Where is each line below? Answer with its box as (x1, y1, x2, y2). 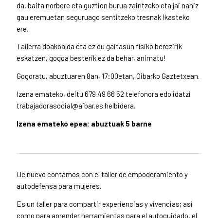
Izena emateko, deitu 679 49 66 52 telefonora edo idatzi (16, 89, 191, 98)
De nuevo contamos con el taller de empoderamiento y (16, 170, 188, 179)
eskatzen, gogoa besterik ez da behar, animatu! (16, 54, 166, 63)
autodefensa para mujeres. (16, 182, 101, 191)
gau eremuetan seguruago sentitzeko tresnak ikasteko (16, 12, 190, 21)
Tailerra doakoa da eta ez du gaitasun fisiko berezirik (16, 42, 182, 51)
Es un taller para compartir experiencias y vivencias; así (16, 199, 192, 208)
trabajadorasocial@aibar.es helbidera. (16, 101, 135, 110)
